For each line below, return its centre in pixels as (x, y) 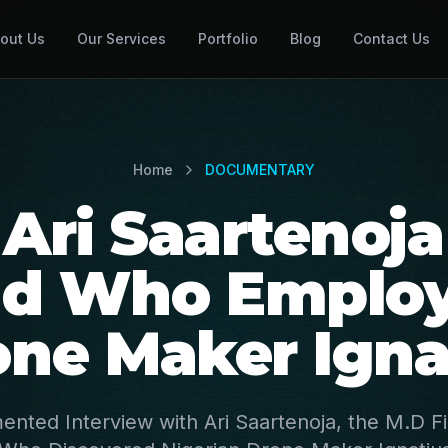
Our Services (121, 38)
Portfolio (227, 38)
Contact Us (391, 38)
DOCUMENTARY (260, 169)
